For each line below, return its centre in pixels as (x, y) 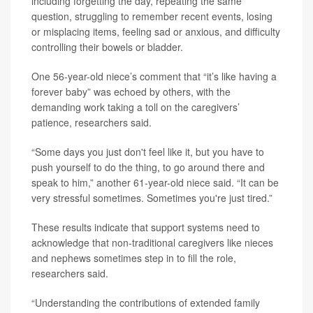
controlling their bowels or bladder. (107, 47)
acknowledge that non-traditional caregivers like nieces (152, 242)
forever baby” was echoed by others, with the (131, 92)
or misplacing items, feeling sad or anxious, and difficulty (156, 31)
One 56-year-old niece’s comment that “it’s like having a (154, 76)
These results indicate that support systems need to (146, 227)
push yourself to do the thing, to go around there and (148, 167)
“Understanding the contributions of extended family (146, 303)
